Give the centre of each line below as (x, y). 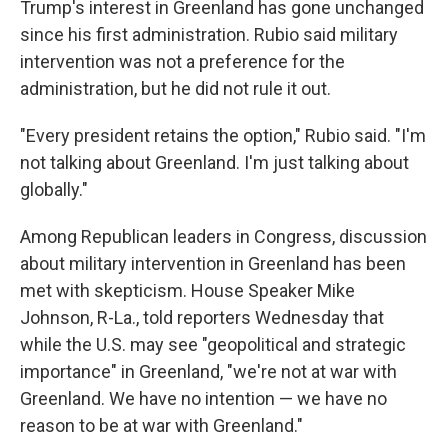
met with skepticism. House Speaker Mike (187, 290)
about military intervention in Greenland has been (213, 263)
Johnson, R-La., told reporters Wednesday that (202, 317)
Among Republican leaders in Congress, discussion (223, 236)
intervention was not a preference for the (182, 61)
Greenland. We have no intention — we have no (203, 398)
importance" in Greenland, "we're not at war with (208, 371)
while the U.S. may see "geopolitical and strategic (213, 344)
